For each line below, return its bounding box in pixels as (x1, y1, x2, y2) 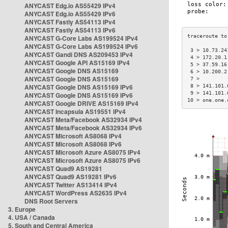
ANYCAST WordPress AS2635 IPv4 (24, 188, 127, 197)
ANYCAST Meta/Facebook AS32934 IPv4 (24, 115, 142, 124)
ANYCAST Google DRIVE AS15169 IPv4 (24, 99, 138, 108)
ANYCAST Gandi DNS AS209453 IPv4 (24, 50, 133, 59)
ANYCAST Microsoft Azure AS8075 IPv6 (24, 156, 140, 165)
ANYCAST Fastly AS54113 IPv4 (24, 17, 116, 26)
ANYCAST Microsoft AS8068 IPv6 (24, 139, 122, 149)
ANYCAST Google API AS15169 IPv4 (24, 58, 130, 67)
